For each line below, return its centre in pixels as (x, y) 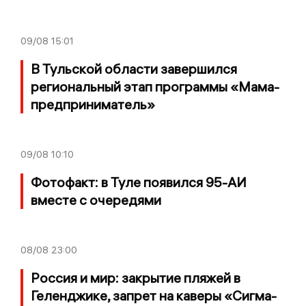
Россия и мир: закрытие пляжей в (136, 277)
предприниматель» (93, 104)
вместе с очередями (96, 199)
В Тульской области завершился (134, 68)
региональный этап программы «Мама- (155, 86)
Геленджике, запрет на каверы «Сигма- (154, 295)
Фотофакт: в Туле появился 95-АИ (139, 182)
